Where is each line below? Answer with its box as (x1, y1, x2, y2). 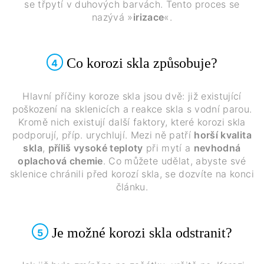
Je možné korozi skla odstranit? (48, 225, 233, 240)
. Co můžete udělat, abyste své (103, 154, 246, 167)
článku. (115, 180, 148, 193)
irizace (133, 11, 164, 23)
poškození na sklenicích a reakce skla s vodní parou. (12, 103, 252, 115)
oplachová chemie (18, 154, 103, 167)
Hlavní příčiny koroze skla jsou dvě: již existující (22, 90, 242, 102)
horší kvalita (194, 128, 252, 141)
